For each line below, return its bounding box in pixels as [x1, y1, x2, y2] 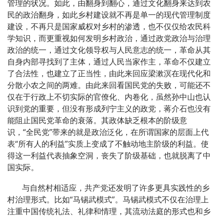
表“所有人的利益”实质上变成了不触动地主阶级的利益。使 [7, 138, 209, 149]
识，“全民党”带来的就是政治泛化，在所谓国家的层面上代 [7, 126, 209, 137]
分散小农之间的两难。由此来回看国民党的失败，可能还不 [7, 79, 211, 90]
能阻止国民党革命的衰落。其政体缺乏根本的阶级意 [7, 114, 187, 126]
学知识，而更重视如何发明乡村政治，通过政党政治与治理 [7, 32, 211, 44]
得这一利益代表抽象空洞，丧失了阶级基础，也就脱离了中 [7, 150, 211, 161]
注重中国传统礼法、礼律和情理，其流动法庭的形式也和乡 [7, 205, 211, 217]
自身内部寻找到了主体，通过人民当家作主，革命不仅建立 [7, 56, 211, 67]
